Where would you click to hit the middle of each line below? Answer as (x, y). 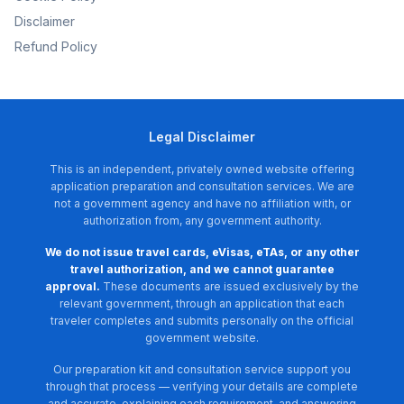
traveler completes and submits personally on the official (202, 321)
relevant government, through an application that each (202, 303)
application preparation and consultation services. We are (202, 186)
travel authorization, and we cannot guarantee (202, 269)
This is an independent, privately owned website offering (202, 169)
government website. (202, 338)
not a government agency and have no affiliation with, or (202, 203)
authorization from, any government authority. (202, 220)
